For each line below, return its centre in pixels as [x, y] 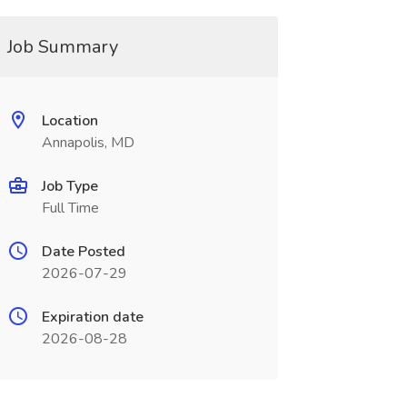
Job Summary [62, 47]
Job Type [69, 186]
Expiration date [92, 317]
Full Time [70, 208]
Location [69, 121]
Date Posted [83, 252]
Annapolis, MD [88, 143]
